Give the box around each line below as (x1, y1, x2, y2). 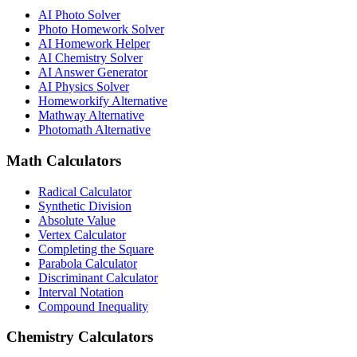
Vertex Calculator (38, 227, 126, 241)
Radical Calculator (38, 184, 131, 198)
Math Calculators (6, 151, 121, 169)
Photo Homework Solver (38, 22, 164, 37)
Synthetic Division (38, 198, 131, 213)
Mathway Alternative (38, 108, 144, 123)
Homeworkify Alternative (38, 94, 167, 108)
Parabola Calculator (38, 256, 137, 270)
